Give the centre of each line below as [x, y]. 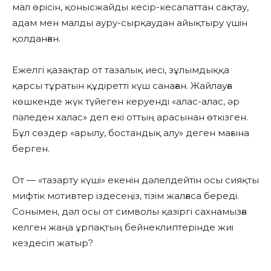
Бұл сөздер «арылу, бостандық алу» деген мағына [131, 132]
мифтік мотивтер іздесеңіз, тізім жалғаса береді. [126, 195]
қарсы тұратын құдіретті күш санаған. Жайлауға [122, 85]
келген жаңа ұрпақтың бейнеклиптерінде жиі [123, 227]
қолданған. [36, 38]
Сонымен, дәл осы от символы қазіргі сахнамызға [129, 211]
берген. [31, 148]
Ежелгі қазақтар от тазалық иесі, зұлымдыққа [121, 70]
